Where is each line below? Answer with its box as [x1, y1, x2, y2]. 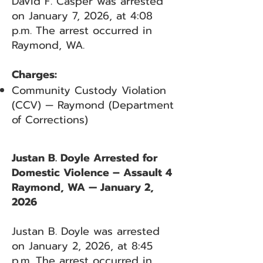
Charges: [12, 66, 57, 83]
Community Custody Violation [12, 82, 166, 99]
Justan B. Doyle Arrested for [12, 150, 157, 166]
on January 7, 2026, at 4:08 [12, 8, 153, 24]
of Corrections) [12, 112, 88, 128]
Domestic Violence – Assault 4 [12, 164, 172, 181]
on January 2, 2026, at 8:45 [12, 238, 153, 254]
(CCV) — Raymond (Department [12, 97, 174, 113]
